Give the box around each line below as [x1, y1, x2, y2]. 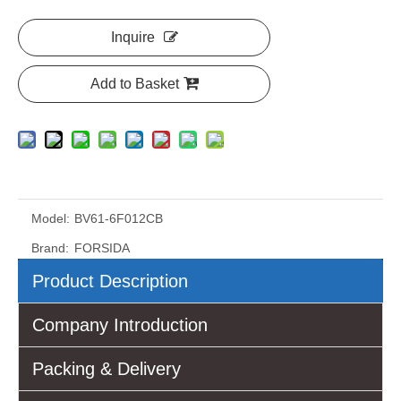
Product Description [32, 270, 188, 291]
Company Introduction [32, 314, 208, 335]
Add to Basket [90, 75, 179, 91]
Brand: [31, 240, 69, 255]
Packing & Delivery [32, 358, 181, 379]
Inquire [110, 29, 155, 45]
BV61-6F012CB [74, 210, 166, 226]
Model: [31, 210, 70, 226]
